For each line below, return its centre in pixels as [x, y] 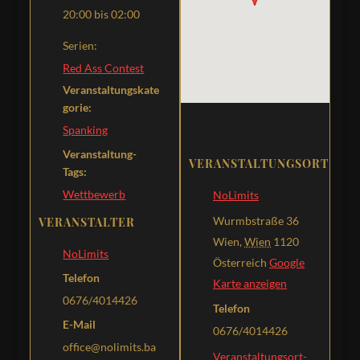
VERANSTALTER [87, 222]
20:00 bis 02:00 [102, 14]
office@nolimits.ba [110, 346]
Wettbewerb [94, 194]
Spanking [86, 129]
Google [287, 262]
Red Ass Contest [104, 67]
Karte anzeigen [250, 283]
